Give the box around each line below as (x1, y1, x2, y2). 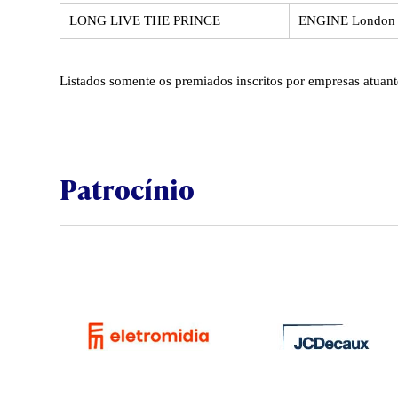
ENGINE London (298, 12, 395, 28)
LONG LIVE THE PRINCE (69, 12, 220, 28)
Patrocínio (60, 170, 195, 208)
